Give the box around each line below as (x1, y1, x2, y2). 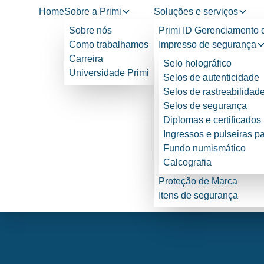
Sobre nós (69, 25, 112, 35)
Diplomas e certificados (163, 115, 261, 125)
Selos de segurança (163, 101, 247, 111)
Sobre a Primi (64, 6, 121, 16)
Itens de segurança (159, 190, 238, 200)
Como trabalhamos (69, 39, 148, 49)
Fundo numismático (163, 143, 246, 153)
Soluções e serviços (154, 6, 238, 16)
